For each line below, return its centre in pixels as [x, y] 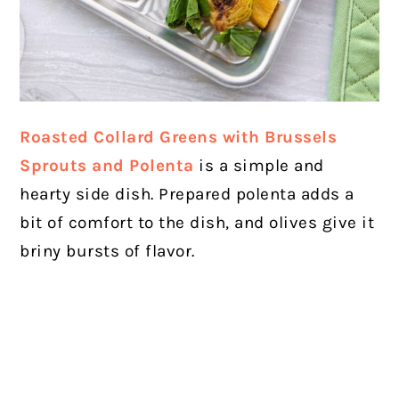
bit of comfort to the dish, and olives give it [197, 223]
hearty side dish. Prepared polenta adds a [187, 195]
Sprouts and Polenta [107, 166]
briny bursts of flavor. [110, 252]
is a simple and [261, 166]
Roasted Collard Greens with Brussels [179, 138]
